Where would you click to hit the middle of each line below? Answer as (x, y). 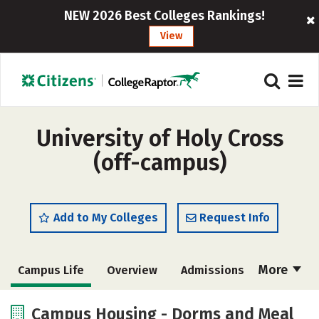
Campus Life (51, 270)
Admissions (212, 270)
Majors (212, 303)
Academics (131, 303)
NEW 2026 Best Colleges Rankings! (164, 16)
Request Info (235, 218)
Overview (132, 270)
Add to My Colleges (106, 218)
